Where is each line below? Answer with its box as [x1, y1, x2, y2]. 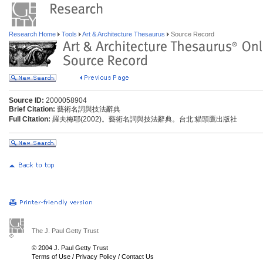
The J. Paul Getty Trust [32, 227, 99, 234]
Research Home [9, 31, 58, 38]
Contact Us [122, 253, 154, 260]
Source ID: [9, 96, 44, 104]
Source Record [169, 31, 214, 38]
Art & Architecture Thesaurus [81, 31, 167, 38]
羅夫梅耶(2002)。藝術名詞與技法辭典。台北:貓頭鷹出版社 [50, 115, 237, 123]
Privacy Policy [76, 253, 116, 260]
